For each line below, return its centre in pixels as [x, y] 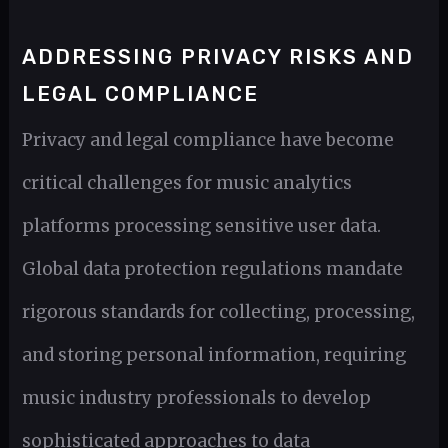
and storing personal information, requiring [213, 355]
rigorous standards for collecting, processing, [218, 312]
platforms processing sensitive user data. [201, 226]
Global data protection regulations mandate [212, 269]
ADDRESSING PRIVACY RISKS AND [217, 57]
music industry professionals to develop [196, 398]
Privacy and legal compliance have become [207, 140]
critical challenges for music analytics [186, 183]
